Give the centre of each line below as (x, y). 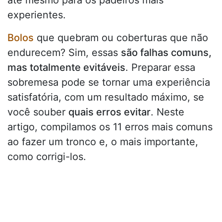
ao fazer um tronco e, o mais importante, (103, 142)
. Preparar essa (160, 68)
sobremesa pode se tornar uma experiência (109, 83)
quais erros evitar (110, 112)
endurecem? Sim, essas (64, 53)
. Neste (167, 112)
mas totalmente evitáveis (66, 68)
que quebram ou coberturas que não (121, 38)
